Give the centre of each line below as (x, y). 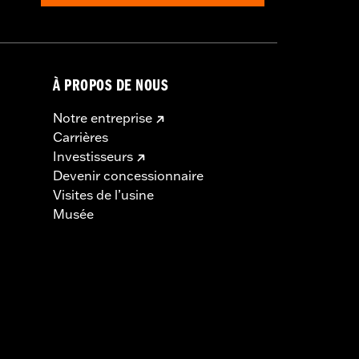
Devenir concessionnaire (128, 175)
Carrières (81, 137)
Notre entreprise (103, 117)
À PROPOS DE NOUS (111, 87)
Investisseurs (93, 156)
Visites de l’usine (103, 194)
